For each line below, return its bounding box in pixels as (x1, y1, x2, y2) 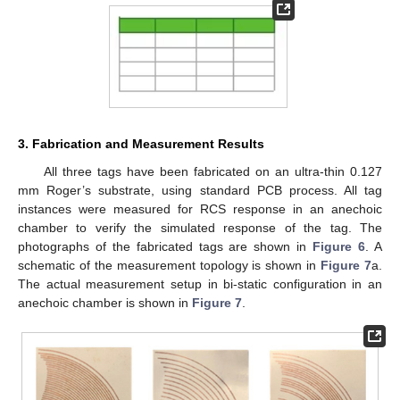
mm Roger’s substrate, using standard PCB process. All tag (18, 183, 382, 198)
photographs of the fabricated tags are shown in (18, 239, 313, 254)
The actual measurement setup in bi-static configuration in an (18, 277, 382, 292)
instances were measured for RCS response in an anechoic (18, 202, 382, 217)
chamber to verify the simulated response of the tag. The (18, 221, 382, 236)
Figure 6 (312, 239, 366, 254)
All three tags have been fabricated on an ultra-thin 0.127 (43, 164, 382, 179)
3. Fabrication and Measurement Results (18, 137, 264, 152)
